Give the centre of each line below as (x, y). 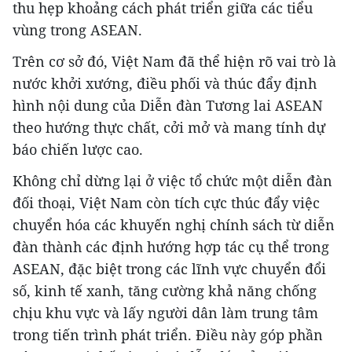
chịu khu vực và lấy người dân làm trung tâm (165, 313)
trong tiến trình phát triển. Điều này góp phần (168, 335)
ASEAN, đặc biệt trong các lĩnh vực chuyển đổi (169, 269)
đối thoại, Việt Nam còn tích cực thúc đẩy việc (166, 203)
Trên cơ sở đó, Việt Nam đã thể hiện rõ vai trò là (174, 61)
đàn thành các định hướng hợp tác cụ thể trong (171, 247)
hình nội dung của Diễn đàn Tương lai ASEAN (168, 105)
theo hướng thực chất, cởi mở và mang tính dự (169, 127)
